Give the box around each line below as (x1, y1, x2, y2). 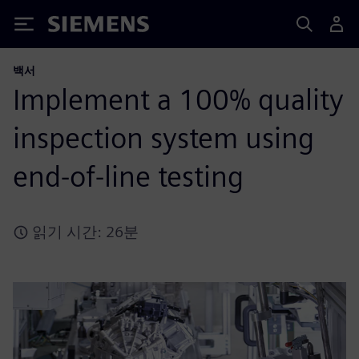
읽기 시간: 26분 (32, 223, 139, 241)
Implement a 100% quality (13, 82, 344, 117)
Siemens (48, 18, 101, 35)
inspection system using (13, 120, 314, 155)
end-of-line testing (13, 159, 244, 194)
